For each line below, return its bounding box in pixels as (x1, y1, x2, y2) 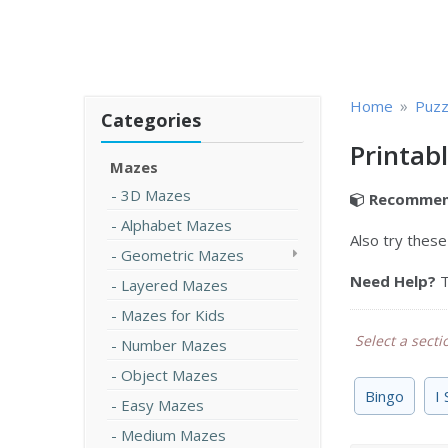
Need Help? (349, 271, 436, 291)
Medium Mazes (121, 425, 226, 445)
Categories (101, 108, 201, 132)
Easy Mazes (121, 395, 204, 415)
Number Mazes (121, 335, 227, 355)
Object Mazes (121, 365, 218, 385)
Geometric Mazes (121, 245, 244, 265)
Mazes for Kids (121, 305, 225, 325)
